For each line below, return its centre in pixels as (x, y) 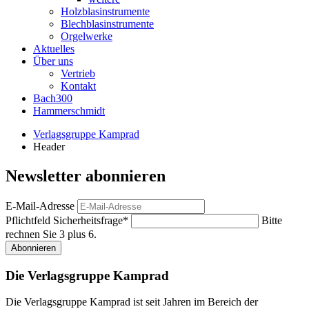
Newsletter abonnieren (86, 176)
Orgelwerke (87, 36)
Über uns (53, 61)
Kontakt (78, 86)
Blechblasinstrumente (107, 24)
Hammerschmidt (69, 111)
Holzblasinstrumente (105, 11)
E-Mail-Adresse (40, 206)
